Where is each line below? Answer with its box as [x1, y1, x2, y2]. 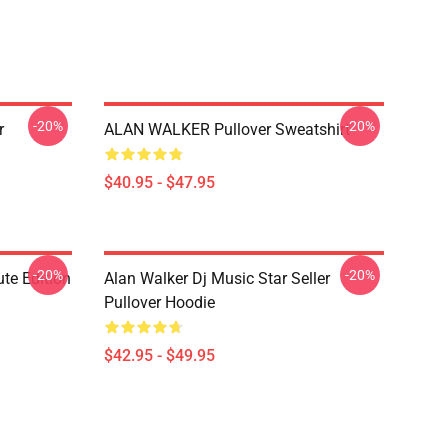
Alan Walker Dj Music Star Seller [104, 269, 330, 288]
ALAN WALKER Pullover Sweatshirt [104, 120, 350, 139]
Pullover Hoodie [104, 293, 215, 312]
